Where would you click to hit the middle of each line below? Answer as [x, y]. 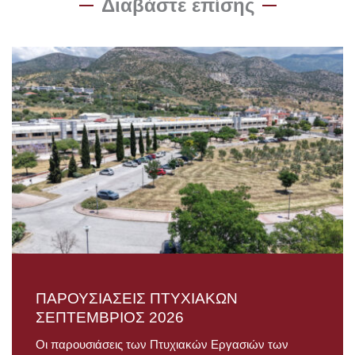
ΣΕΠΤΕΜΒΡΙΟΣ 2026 [110, 318]
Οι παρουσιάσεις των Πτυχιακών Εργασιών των [162, 345]
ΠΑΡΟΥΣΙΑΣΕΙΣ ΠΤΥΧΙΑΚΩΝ [137, 299]
